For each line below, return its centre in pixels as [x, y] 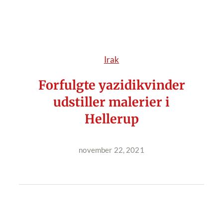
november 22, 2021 [111, 150]
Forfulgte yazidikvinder [111, 85]
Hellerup [111, 119]
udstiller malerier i [111, 102]
